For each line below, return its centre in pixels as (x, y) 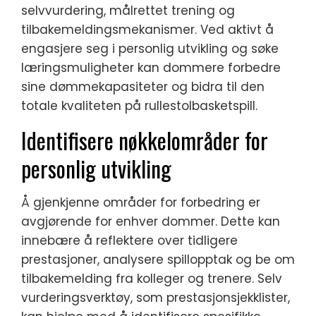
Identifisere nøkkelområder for (145, 140)
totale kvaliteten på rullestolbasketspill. (139, 105)
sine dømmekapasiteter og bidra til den (143, 86)
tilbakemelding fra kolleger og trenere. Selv (152, 278)
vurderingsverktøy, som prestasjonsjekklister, (156, 297)
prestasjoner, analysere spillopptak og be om (158, 259)
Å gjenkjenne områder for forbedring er (141, 202)
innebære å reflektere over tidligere (129, 240)
